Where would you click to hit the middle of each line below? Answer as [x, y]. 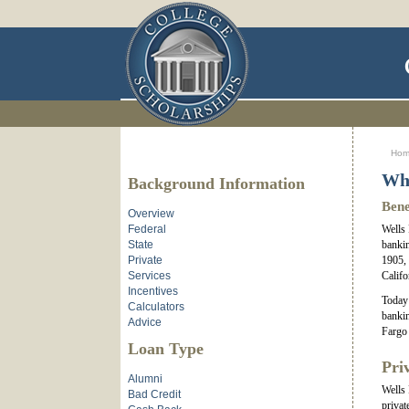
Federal [147, 229]
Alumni [145, 379]
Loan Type [166, 349]
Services [149, 276]
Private [145, 260]
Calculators [156, 307]
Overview [151, 214]
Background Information [216, 184]
